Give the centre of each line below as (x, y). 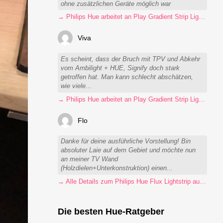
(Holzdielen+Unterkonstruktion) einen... (117, 168)
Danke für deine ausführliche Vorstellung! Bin (126, 142)
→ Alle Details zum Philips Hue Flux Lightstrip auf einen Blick (203, 182)
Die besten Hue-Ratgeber (111, 211)
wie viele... (76, 86)
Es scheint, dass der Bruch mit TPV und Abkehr (131, 59)
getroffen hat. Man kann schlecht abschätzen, (127, 77)
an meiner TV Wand (90, 160)
